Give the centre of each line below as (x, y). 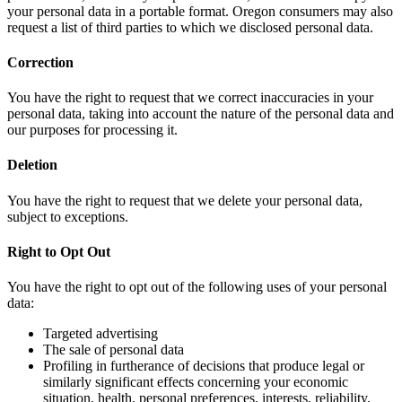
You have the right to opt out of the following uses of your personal (197, 287)
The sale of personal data (114, 350)
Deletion (32, 165)
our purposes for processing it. (92, 130)
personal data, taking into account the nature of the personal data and (201, 114)
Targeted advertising (100, 334)
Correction (40, 62)
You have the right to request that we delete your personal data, (185, 200)
